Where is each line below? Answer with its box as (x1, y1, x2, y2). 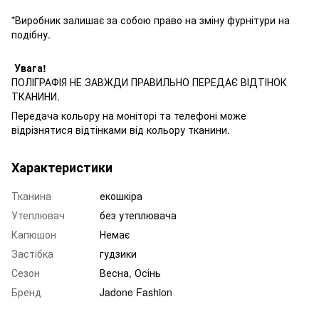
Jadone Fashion (100, 284, 172, 299)
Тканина (11, 188, 51, 203)
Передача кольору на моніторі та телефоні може (11, 108, 246, 122)
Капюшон (11, 226, 56, 241)
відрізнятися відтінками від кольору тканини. (11, 122, 230, 137)
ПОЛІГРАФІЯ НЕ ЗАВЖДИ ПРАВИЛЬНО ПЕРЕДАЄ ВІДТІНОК (11, 74, 287, 89)
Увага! (11, 60, 49, 75)
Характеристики (11, 157, 113, 177)
